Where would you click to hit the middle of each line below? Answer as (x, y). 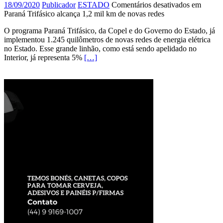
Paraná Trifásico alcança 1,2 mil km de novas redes (84, 13)
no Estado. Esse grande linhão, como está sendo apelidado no (100, 48)
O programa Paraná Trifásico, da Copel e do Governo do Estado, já (110, 30)
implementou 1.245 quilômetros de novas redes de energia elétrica (107, 39)
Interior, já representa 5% (44, 57)
